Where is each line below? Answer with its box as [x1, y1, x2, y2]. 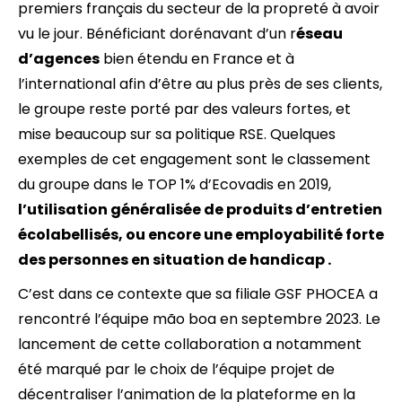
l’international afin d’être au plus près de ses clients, [18, 74, 382, 95]
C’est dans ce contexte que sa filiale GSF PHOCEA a [18, 284, 378, 305]
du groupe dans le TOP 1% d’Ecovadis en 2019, [18, 174, 331, 196]
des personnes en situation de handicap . [18, 249, 331, 271]
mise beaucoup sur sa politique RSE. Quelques [18, 124, 336, 145]
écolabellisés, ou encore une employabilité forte [18, 224, 384, 246]
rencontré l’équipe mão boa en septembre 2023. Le [18, 309, 380, 330]
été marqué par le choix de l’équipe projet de [18, 359, 335, 380]
